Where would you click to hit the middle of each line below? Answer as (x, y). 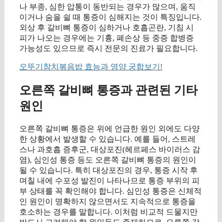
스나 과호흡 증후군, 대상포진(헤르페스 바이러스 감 (110, 149)
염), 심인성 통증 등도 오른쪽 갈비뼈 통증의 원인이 (108, 160)
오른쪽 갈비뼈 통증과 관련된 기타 (109, 90)
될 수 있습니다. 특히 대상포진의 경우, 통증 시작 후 (109, 170)
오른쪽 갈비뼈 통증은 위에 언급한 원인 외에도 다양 (110, 128)
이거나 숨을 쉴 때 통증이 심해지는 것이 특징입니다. (111, 17)
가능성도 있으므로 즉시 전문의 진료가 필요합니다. (109, 48)
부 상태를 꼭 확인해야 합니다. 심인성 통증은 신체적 (111, 191)
